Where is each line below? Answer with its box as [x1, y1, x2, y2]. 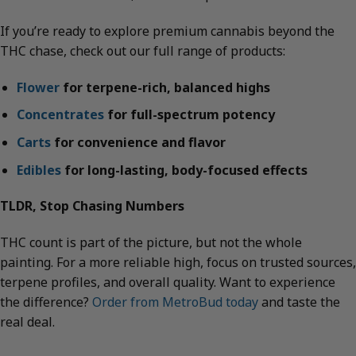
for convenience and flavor [50, 133, 226, 152]
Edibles [16, 161, 61, 179]
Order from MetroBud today [92, 293, 258, 311]
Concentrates [16, 106, 104, 124]
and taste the [258, 293, 340, 311]
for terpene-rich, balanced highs [59, 78, 270, 96]
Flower [16, 78, 60, 96]
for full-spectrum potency [103, 106, 275, 124]
